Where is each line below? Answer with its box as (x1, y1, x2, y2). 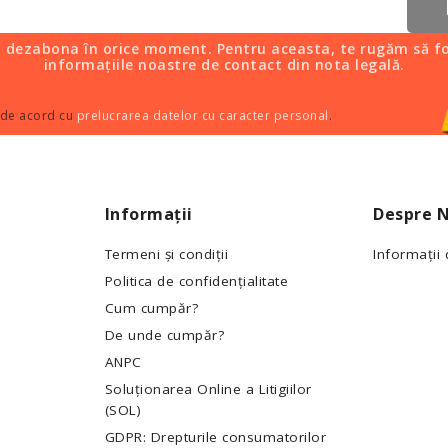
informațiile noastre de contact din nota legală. (43, 54, 405, 74)
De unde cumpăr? (104, 326, 225, 345)
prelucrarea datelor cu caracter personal (76, 107, 329, 125)
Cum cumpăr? (104, 299, 199, 318)
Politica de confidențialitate (104, 272, 289, 291)
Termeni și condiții (104, 245, 229, 264)
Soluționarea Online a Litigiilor (104, 380, 312, 399)
